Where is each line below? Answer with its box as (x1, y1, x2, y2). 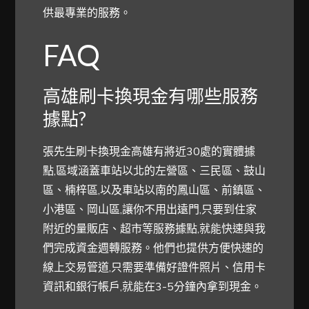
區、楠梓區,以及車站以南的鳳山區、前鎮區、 (43, 182, 266, 197)
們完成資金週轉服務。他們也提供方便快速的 (43, 240, 264, 255)
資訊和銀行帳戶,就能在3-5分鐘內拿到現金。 (43, 279, 263, 293)
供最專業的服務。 (43, 5, 132, 19)
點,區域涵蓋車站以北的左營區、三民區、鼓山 (43, 163, 266, 177)
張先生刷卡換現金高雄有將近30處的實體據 (43, 143, 256, 158)
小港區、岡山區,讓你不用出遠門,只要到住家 (43, 201, 257, 216)
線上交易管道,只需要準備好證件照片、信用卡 (43, 259, 266, 274)
